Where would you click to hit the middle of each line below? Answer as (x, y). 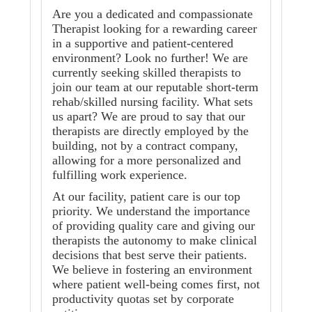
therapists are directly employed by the (150, 131)
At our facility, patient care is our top (146, 197)
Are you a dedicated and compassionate (153, 14)
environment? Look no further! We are (150, 58)
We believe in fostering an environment (152, 270)
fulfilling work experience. (120, 175)
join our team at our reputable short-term (155, 87)
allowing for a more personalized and (147, 161)
